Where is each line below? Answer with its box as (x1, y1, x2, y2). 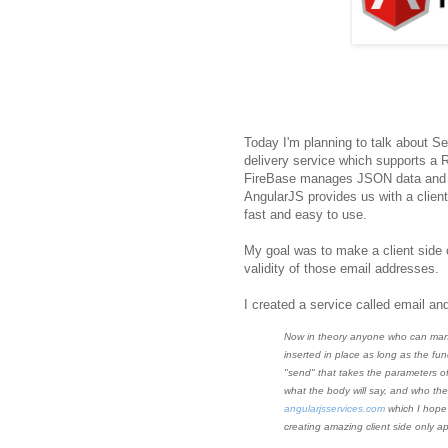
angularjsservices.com (284, 402, 385, 414)
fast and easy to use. (244, 206, 367, 222)
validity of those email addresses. (244, 260, 439, 276)
